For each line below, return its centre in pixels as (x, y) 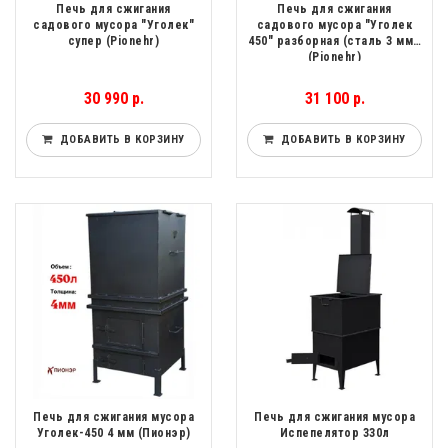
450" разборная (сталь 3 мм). (334, 41)
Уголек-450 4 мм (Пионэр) (113, 433)
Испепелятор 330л (334, 433)
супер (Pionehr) (113, 41)
